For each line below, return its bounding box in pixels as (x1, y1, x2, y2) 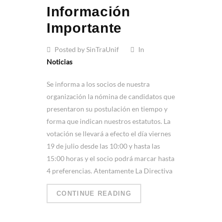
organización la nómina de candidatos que (47, 92, 175, 101)
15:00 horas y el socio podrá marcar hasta (47, 154, 174, 163)
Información (47, 4, 130, 20)
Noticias (47, 57, 72, 66)
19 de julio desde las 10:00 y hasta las (47, 142, 160, 151)
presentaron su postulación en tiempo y (47, 105, 167, 113)
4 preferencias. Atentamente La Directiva (47, 166, 172, 175)
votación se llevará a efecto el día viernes (47, 129, 171, 138)
